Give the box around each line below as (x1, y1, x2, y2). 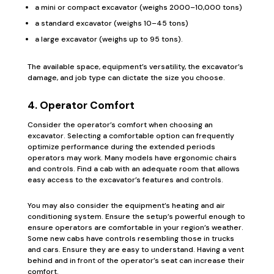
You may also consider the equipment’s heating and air (27, 201, 225, 210)
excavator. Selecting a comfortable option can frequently (27, 131, 234, 141)
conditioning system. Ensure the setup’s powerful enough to (27, 212, 245, 221)
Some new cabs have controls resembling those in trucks (27, 234, 234, 243)
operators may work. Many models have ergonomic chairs (27, 153, 237, 163)
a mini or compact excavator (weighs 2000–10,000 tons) (34, 2, 242, 12)
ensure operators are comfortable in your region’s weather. (27, 223, 243, 232)
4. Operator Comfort (27, 98, 135, 112)
